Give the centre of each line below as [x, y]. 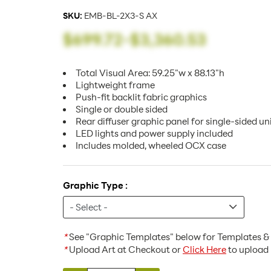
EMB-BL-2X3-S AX [122, 15]
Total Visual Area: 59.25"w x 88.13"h [150, 73]
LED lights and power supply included [154, 133]
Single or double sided [122, 109]
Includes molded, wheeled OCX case [151, 145]
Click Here [204, 249]
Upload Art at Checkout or [125, 249]
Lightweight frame [115, 85]
